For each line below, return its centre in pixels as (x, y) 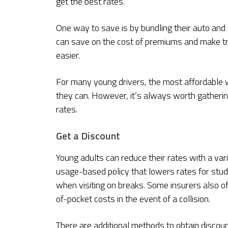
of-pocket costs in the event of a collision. (133, 199)
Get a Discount (88, 136)
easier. (68, 55)
